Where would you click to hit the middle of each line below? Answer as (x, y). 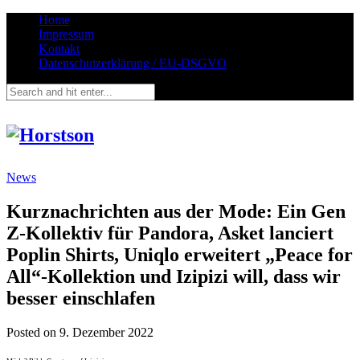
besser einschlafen (81, 298)
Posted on (33, 332)
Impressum (66, 34)
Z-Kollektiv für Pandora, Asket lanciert (170, 233)
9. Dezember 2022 (106, 332)
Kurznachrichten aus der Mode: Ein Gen (176, 211)
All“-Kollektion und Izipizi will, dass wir (174, 276)
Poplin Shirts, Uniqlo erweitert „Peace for (180, 254)
